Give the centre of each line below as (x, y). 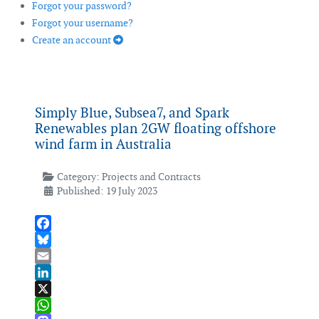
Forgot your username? (83, 23)
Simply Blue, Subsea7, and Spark (132, 113)
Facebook (56, 240)
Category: (78, 177)
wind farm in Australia (103, 145)
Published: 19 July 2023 (107, 191)
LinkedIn (54, 289)
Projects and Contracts (151, 177)
